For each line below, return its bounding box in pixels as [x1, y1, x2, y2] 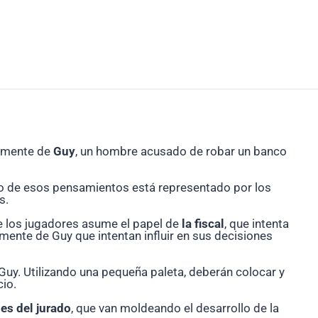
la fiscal [182, 216, 224, 231]
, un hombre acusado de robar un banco [75, 144, 287, 159]
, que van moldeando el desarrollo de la [71, 301, 279, 316]
